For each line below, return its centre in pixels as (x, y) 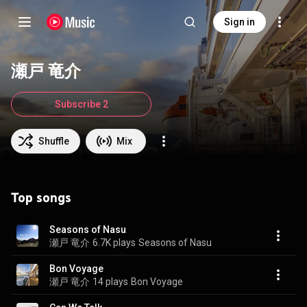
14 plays (110, 281)
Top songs (41, 197)
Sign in (240, 22)
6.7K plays (114, 242)
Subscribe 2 (81, 104)
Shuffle (54, 141)
